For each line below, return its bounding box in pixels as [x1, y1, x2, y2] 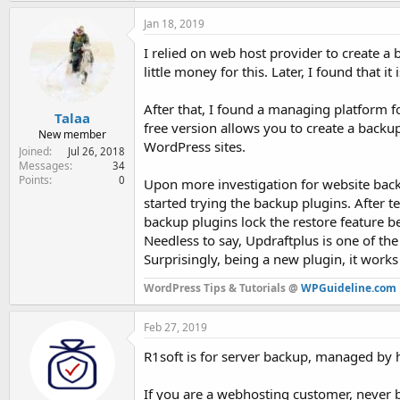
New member [37, 127, 106, 142]
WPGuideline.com [301, 279, 396, 296]
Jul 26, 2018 [68, 145, 125, 158]
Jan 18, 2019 [144, 15, 204, 31]
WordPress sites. [144, 137, 246, 155]
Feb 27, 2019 [144, 319, 207, 335]
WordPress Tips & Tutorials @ [144, 279, 301, 296]
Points [19, 172, 49, 187]
